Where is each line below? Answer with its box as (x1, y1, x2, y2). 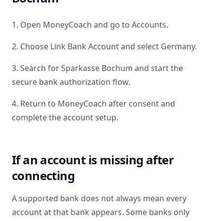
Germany (161, 41, 195, 52)
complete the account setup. (12, 112, 118, 123)
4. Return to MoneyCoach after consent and (12, 98, 175, 109)
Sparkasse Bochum (61, 63, 133, 74)
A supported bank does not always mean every (12, 193, 186, 204)
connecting (12, 167, 75, 184)
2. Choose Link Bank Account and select (12, 41, 161, 52)
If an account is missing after (12, 151, 174, 168)
